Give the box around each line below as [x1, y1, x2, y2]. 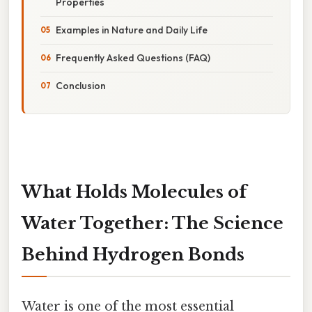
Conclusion [56, 79, 106, 92]
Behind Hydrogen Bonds [22, 244, 244, 265]
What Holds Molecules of [22, 181, 247, 202]
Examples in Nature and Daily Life [56, 23, 208, 36]
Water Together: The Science [22, 212, 283, 233]
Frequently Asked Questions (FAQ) [56, 51, 210, 64]
